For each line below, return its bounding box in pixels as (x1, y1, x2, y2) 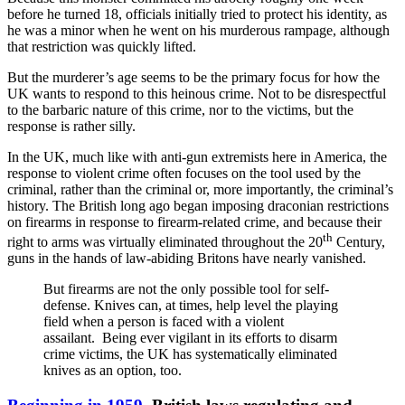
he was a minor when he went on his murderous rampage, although (7, 22, 390, 38)
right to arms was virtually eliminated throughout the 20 (7, 234, 323, 250)
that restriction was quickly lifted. (7, 38, 196, 54)
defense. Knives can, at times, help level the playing (43, 297, 338, 314)
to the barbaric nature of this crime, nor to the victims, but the (7, 101, 353, 118)
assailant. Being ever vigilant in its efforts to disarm (43, 330, 337, 346)
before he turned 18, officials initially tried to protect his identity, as (7, 5, 387, 22)
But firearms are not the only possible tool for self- (43, 281, 329, 297)
